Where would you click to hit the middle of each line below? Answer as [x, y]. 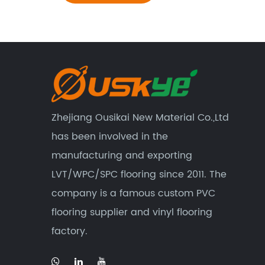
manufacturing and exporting [122, 156]
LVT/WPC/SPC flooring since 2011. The [139, 174]
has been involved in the [110, 137]
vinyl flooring [182, 212]
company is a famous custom [124, 193]
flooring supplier [90, 212]
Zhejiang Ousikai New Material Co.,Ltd [140, 118]
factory [68, 231]
